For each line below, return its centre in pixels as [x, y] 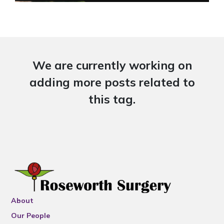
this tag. [112, 99]
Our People [31, 215]
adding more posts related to [112, 82]
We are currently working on [112, 65]
